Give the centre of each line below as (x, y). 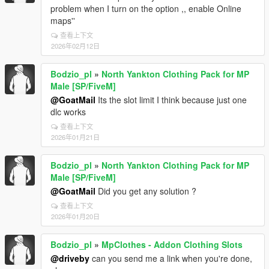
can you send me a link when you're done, (171, 258)
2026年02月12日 (75, 46)
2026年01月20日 (75, 216)
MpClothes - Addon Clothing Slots (172, 244)
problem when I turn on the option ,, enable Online (146, 8)
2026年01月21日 (75, 137)
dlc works (68, 112)
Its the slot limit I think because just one (171, 100)
